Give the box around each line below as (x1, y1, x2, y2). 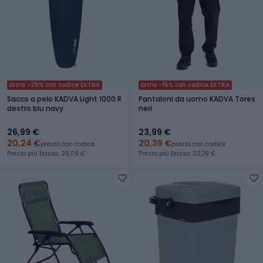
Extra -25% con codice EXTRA (9, 80, 100, 89)
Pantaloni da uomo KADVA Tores (139, 93, 255, 104)
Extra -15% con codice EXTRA (141, 80, 230, 89)
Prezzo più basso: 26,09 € (7, 149, 85, 158)
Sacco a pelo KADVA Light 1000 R (7, 93, 122, 104)
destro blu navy (7, 103, 63, 113)
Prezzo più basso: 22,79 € (139, 149, 215, 158)
